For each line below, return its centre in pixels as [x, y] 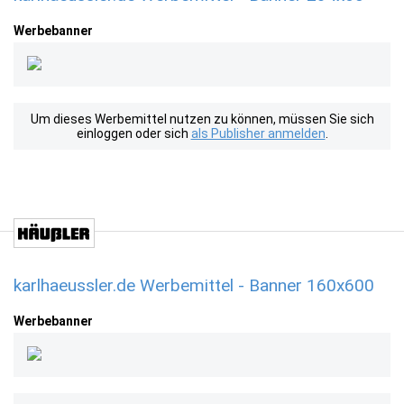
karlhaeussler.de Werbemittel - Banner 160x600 [194, 285]
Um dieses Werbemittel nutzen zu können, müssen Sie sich [202, 119]
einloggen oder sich [133, 133]
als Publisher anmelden [258, 133]
